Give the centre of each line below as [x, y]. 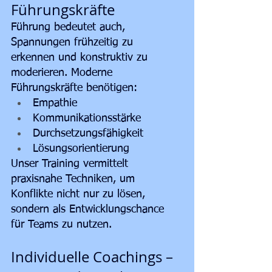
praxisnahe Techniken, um [75, 179]
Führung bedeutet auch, [70, 28]
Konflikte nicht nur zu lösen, [80, 195]
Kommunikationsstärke [87, 119]
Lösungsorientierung [81, 149]
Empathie [55, 104]
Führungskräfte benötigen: [74, 88]
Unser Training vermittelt [71, 164]
